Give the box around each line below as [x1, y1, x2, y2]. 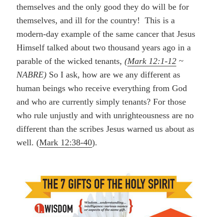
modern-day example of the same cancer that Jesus [16, 29, 196, 39]
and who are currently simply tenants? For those [16, 97, 186, 107]
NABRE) [16, 70, 47, 80]
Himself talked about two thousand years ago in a [16, 43, 191, 53]
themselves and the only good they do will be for [16, 2, 189, 12]
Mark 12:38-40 [39, 138, 93, 148]
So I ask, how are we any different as [46, 70, 181, 80]
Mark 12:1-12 [127, 56, 177, 66]
